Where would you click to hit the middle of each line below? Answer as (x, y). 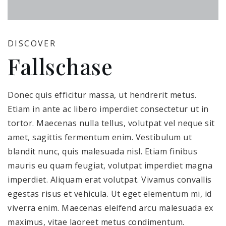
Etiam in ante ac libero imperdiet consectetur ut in (108, 109)
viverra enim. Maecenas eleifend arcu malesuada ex (110, 208)
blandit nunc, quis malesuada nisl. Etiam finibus (102, 151)
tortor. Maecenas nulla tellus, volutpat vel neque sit (111, 123)
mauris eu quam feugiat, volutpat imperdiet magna (110, 165)
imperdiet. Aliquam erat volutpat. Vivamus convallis (110, 179)
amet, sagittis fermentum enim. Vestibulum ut (100, 137)
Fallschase (60, 66)
